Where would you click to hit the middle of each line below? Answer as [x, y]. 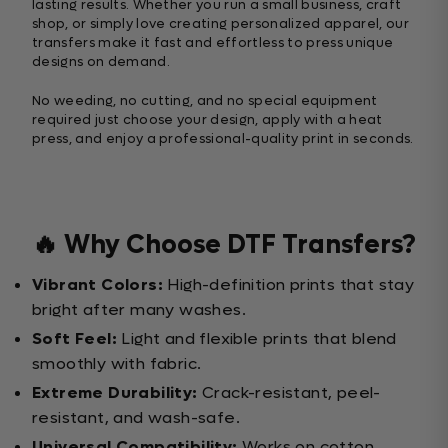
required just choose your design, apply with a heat [207, 120]
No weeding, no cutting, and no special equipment [205, 101]
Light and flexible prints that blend [257, 339]
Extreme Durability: [115, 393]
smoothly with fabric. [117, 364]
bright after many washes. [139, 310]
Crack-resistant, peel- [289, 393]
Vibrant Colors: [97, 285]
